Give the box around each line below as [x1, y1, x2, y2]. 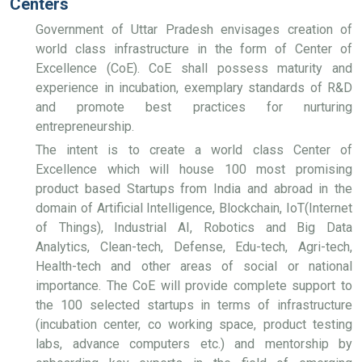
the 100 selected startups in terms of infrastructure [36, 297, 352, 313]
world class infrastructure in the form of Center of [36, 41, 352, 57]
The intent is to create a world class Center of [36, 142, 352, 158]
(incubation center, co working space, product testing [36, 317, 352, 332]
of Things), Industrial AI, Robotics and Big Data [36, 220, 352, 235]
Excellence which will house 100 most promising [36, 162, 352, 177]
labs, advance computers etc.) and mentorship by [36, 336, 352, 351]
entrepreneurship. [36, 119, 134, 134]
